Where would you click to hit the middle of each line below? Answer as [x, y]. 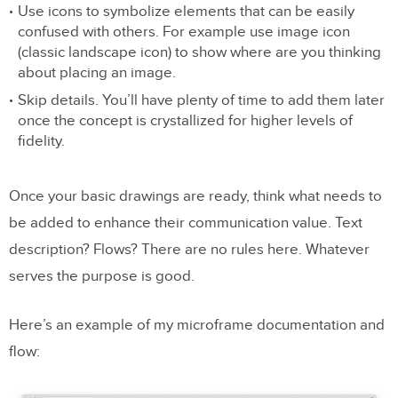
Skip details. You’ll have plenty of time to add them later [201, 101]
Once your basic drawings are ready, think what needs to [195, 197]
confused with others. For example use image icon [184, 32]
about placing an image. [97, 73]
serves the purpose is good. [102, 277]
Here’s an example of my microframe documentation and [197, 326]
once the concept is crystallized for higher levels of [185, 121]
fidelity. [41, 142]
